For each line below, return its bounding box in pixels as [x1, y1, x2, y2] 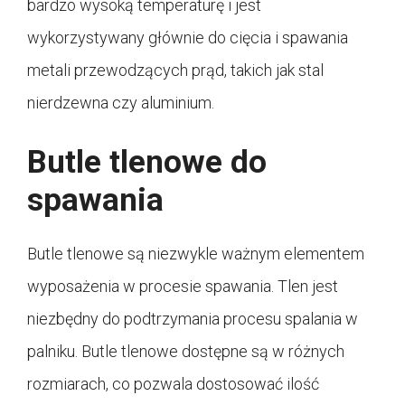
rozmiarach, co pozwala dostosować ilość [27, 373, 319, 393]
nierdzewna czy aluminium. [27, 92, 214, 112]
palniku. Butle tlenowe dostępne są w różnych [27, 341, 344, 361]
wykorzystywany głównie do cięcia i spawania [27, 27, 348, 47]
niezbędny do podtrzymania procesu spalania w [27, 308, 358, 328]
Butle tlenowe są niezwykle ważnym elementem [27, 243, 364, 263]
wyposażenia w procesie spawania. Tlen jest [27, 276, 338, 296]
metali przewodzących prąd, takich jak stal [27, 60, 324, 80]
